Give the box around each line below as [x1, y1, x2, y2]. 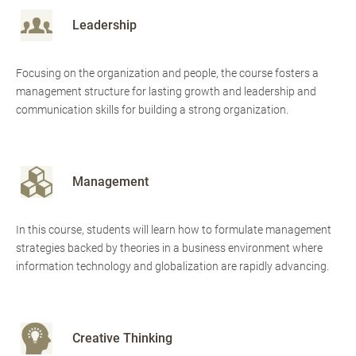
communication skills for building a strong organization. [16, 103, 288, 117]
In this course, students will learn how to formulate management [16, 223, 331, 237]
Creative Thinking [72, 331, 172, 346]
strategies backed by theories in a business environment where [16, 242, 323, 255]
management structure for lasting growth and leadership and [16, 85, 316, 99]
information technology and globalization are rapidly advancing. [16, 260, 329, 273]
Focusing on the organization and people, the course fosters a [16, 67, 319, 80]
